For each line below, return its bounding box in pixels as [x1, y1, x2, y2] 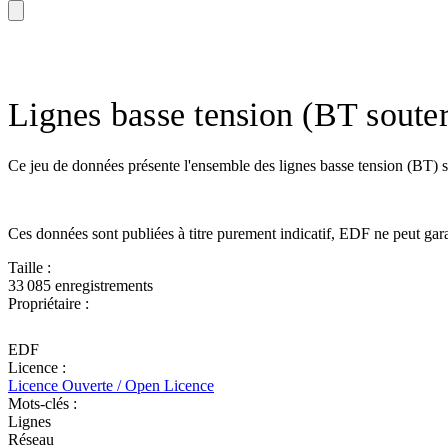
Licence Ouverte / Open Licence [8, 376, 214, 394]
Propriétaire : [8, 294, 89, 312]
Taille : [8, 258, 51, 276]
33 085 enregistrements [8, 276, 153, 294]
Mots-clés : [8, 394, 77, 412]
